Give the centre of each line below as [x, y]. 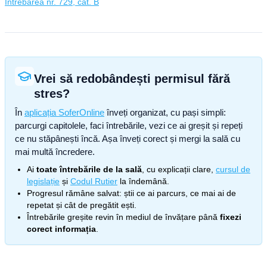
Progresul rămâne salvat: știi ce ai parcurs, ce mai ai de [131, 193]
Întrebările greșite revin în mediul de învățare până [122, 217]
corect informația [61, 229]
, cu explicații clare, [178, 169]
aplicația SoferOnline [64, 112]
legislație [43, 181]
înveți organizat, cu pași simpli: [165, 112]
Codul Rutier [94, 181]
